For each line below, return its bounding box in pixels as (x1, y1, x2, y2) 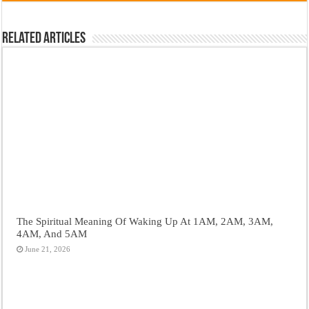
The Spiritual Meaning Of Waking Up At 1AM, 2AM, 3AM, (17, 215, 274, 227)
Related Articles (2, 31, 86, 47)
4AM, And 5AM (17, 227, 88, 239)
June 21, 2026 (25, 244, 71, 253)
